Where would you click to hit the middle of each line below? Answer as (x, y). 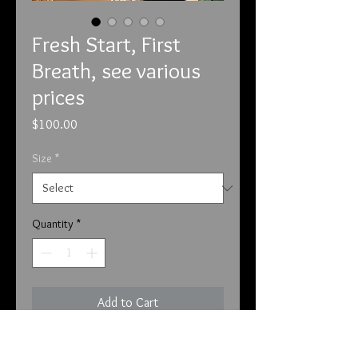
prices (58, 97)
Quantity (53, 224)
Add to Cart (128, 302)
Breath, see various (116, 70)
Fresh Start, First (106, 44)
